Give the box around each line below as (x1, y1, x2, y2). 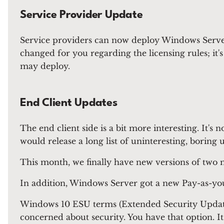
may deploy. (20, 61, 70, 71)
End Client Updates (20, 97, 117, 108)
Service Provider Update (20, 9, 143, 20)
